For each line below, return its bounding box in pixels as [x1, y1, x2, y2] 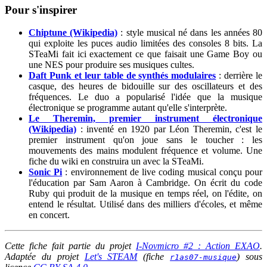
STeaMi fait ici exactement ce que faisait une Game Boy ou [29, 49, 262, 60]
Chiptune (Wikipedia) [29, 27, 118, 38]
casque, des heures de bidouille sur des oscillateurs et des [29, 81, 262, 92]
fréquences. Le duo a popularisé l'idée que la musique [29, 92, 262, 103]
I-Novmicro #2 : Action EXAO [136, 241, 260, 252]
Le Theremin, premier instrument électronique [29, 113, 262, 124]
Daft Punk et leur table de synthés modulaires [29, 70, 216, 81]
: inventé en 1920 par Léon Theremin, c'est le [76, 124, 262, 135]
